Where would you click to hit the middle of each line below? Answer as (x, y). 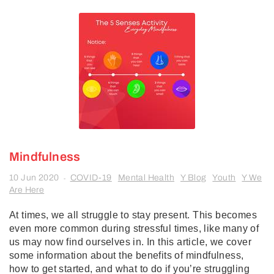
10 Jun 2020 (34, 178)
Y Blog (194, 178)
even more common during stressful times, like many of (134, 228)
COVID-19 (91, 178)
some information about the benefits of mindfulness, (127, 255)
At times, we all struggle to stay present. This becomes (133, 215)
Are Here (27, 190)
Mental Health (146, 178)
